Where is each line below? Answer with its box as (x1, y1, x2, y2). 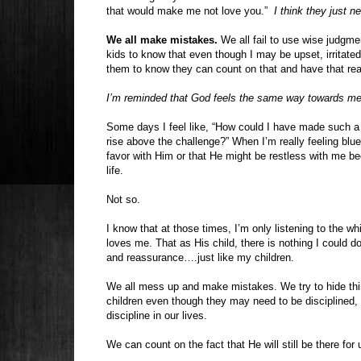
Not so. (106, 193, 140, 205)
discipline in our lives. (106, 309, 207, 322)
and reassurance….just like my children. (106, 251, 294, 263)
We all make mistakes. (106, 33, 218, 46)
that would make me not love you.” (106, 4, 274, 17)
